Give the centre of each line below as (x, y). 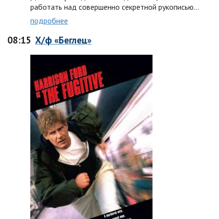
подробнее (49, 21)
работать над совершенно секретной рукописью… (115, 7)
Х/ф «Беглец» (63, 40)
